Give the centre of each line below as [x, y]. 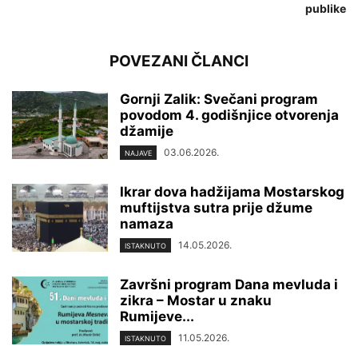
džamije [147, 131]
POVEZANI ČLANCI [179, 61]
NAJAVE [138, 153]
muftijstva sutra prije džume [216, 207]
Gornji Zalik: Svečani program [219, 99]
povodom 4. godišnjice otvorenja [229, 115]
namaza [147, 223]
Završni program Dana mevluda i [229, 284]
